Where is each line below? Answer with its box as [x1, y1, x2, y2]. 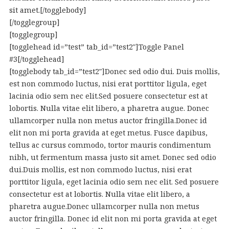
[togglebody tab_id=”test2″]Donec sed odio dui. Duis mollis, [9, 66, 220, 76]
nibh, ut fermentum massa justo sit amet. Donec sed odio [9, 152, 216, 162]
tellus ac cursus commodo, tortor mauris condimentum [9, 140, 211, 150]
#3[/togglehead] [9, 54, 64, 64]
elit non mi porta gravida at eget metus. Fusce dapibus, [9, 128, 208, 138]
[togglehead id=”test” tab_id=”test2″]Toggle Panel [9, 42, 184, 52]
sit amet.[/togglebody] [9, 5, 86, 15]
